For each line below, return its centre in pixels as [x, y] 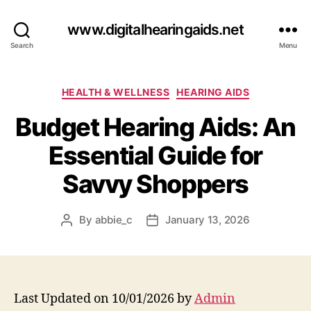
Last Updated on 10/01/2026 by [104, 299]
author [82, 235]
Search [22, 45]
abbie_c [114, 219]
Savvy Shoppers [155, 184]
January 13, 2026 [207, 219]
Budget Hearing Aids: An [155, 127]
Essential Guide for [155, 155]
